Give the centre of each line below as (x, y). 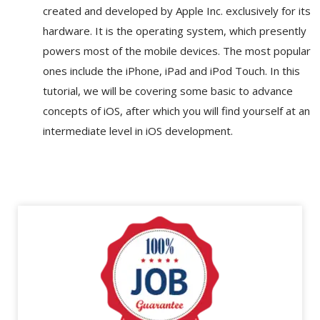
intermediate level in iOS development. (138, 131)
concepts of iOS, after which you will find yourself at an (176, 111)
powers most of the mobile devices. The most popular (177, 51)
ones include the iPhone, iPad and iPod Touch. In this (171, 71)
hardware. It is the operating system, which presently (175, 31)
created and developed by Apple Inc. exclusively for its (177, 11)
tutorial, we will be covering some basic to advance (168, 91)
